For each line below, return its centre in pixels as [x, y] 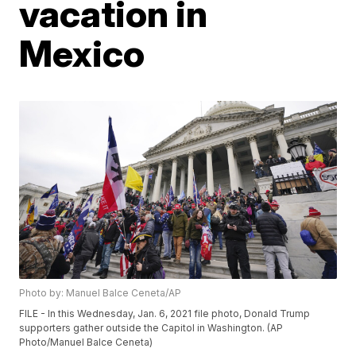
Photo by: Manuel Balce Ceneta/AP [101, 293]
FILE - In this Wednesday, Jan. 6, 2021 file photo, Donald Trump [165, 314]
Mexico [82, 53]
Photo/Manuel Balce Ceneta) [86, 342]
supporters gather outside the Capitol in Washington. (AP [151, 328]
